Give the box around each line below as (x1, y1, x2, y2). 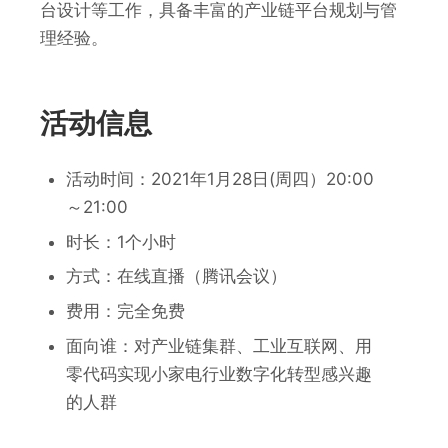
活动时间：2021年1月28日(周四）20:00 (65, 168, 374, 189)
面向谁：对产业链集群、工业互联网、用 (65, 335, 372, 356)
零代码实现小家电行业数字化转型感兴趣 (65, 363, 372, 384)
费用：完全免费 (65, 301, 185, 322)
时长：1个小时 (65, 231, 176, 252)
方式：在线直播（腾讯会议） (65, 266, 287, 287)
